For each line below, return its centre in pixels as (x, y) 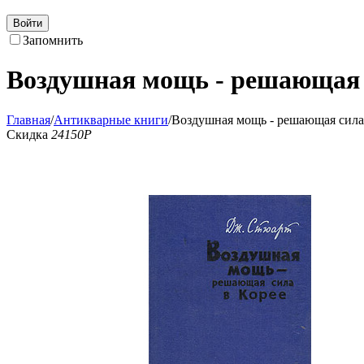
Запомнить (53, 40)
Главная (28, 119)
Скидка (29, 134)
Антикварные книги (111, 119)
